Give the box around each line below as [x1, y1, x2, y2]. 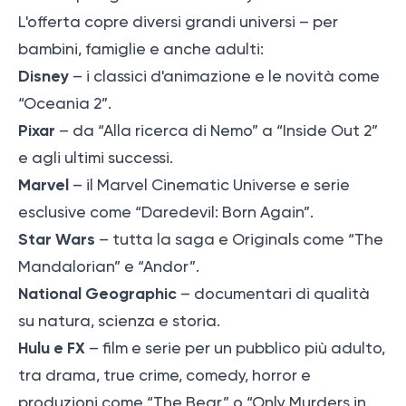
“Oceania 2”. [18, 93, 111, 112]
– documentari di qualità [177, 284, 370, 303]
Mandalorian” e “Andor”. [18, 256, 199, 275]
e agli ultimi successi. [18, 148, 173, 167]
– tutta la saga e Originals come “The [95, 229, 383, 248]
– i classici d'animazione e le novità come [69, 66, 380, 85]
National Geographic [18, 283, 177, 304]
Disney [18, 65, 69, 86]
